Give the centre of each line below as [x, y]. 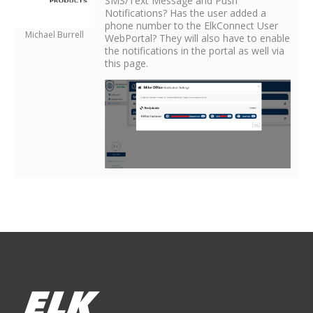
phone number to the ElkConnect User [191, 25]
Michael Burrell [54, 34]
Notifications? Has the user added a [185, 13]
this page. [126, 63]
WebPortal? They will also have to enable [197, 38]
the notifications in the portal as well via [195, 50]
